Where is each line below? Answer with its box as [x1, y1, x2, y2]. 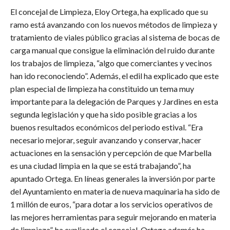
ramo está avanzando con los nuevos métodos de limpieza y [10, 20, 217, 30]
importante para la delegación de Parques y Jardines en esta [10, 97, 218, 107]
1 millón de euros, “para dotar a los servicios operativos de [10, 199, 213, 209]
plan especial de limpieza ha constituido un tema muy [10, 84, 194, 94]
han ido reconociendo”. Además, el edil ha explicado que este [10, 71, 219, 81]
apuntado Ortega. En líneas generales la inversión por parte [10, 174, 215, 184]
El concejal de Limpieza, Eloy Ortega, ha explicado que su [10, 7, 208, 17]
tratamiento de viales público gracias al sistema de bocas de [10, 32, 220, 43]
